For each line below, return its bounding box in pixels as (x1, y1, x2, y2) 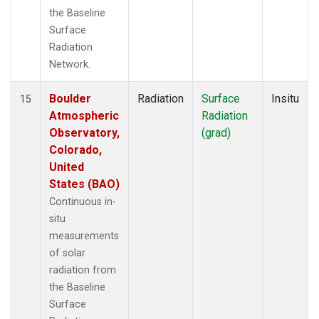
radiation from (49, 263, 116, 276)
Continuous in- (49, 195, 116, 208)
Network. (49, 58, 90, 70)
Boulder (49, 91, 91, 105)
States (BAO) (49, 177, 120, 191)
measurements (49, 229, 119, 242)
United (49, 159, 84, 174)
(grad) (202, 125, 231, 140)
